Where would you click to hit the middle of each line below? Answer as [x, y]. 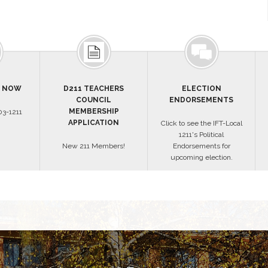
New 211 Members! [94, 146]
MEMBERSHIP [94, 111]
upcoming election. [201, 157]
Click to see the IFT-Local [201, 123]
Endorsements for [201, 146]
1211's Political [201, 135]
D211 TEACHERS [94, 89]
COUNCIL [94, 100]
